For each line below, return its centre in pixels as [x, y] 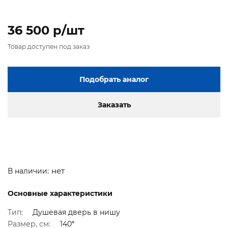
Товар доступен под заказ [49, 47]
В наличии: [28, 171]
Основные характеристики [60, 193]
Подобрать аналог [114, 80]
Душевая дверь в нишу [76, 212]
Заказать [114, 105]
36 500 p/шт [46, 31]
